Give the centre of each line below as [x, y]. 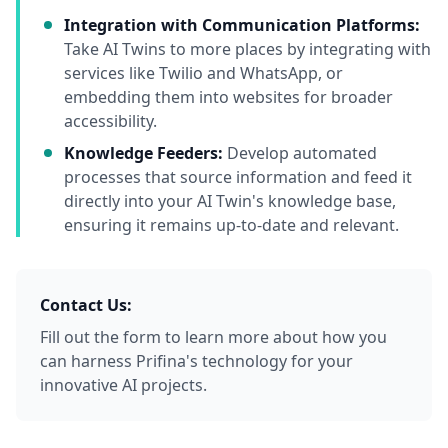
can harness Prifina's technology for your [196, 361]
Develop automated [300, 153]
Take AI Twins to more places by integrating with [247, 49]
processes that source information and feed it [238, 177]
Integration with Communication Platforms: [242, 25]
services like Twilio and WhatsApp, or [203, 73]
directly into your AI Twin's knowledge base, [230, 201]
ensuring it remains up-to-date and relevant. [231, 225]
